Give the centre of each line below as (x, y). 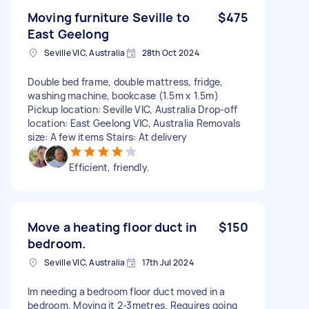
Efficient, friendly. (109, 167)
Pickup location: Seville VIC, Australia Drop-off (132, 109)
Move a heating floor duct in (112, 227)
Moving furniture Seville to (109, 17)
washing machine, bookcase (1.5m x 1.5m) (123, 95)
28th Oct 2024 (170, 52)
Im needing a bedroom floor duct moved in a (127, 291)
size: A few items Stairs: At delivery (108, 137)
